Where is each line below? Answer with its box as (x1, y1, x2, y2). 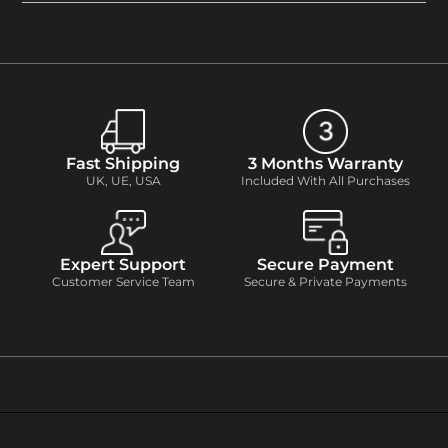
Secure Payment (256, 254, 394, 274)
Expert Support (60, 254, 186, 274)
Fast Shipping (66, 153, 180, 173)
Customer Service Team (51, 274, 195, 289)
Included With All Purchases (240, 173, 410, 188)
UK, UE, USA (85, 173, 161, 188)
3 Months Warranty (247, 153, 403, 173)
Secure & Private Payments (243, 274, 407, 289)
